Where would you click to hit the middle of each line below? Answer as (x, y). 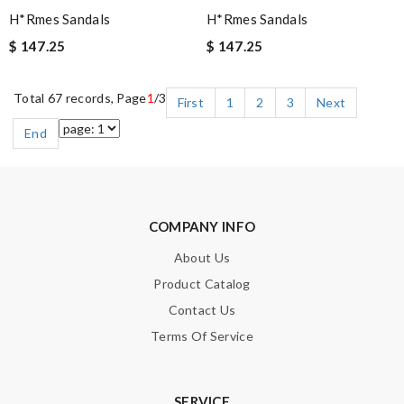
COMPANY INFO (202, 227)
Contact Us (202, 310)
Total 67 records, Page (80, 98)
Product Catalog (202, 284)
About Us (202, 258)
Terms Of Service (202, 336)
